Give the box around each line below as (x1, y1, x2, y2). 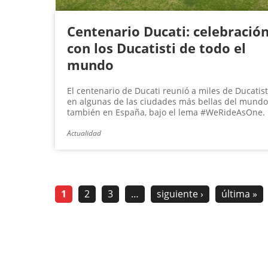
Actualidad (67, 128, 101, 139)
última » (221, 187, 257, 201)
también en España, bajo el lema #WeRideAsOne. (67, 106, 265, 118)
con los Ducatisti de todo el (67, 39, 246, 57)
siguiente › (157, 187, 203, 201)
